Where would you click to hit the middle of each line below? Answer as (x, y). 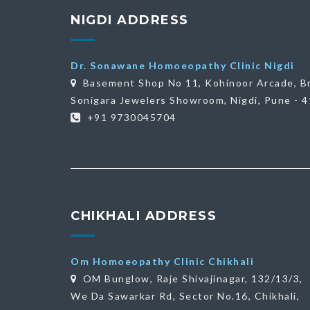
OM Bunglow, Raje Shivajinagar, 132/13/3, (193, 279)
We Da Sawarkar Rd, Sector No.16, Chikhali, (185, 296)
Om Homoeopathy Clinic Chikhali (162, 261)
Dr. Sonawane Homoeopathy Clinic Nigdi (183, 65)
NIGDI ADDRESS (130, 20)
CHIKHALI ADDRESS (144, 216)
